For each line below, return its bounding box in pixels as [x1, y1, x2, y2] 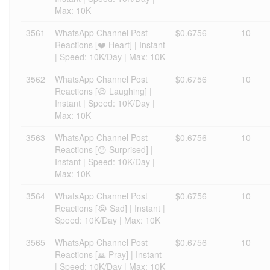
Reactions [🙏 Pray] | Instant [55, 248, 162, 260]
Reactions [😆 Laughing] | [55, 85, 152, 97]
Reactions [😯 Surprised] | [55, 143, 153, 155]
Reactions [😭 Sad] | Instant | [55, 202, 165, 214]
